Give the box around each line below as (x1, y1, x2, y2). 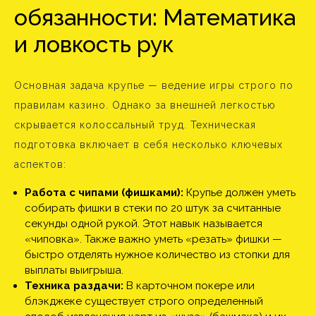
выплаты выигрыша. (25, 264, 123, 276)
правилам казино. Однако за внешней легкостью (14, 99, 276, 111)
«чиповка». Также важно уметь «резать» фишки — (25, 233, 282, 245)
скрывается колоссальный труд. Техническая (14, 119, 256, 130)
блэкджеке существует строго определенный (25, 295, 263, 308)
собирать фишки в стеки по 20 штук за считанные (25, 202, 281, 214)
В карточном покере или (123, 279, 255, 292)
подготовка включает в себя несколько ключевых (14, 139, 283, 150)
